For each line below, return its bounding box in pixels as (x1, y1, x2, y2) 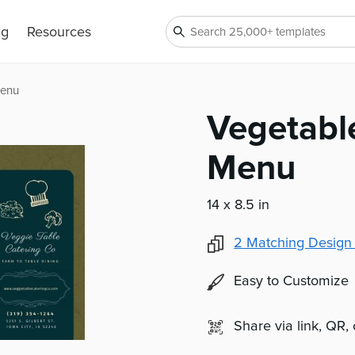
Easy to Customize (234, 274, 349, 288)
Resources (26, 25, 91, 40)
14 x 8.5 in (207, 198, 270, 212)
